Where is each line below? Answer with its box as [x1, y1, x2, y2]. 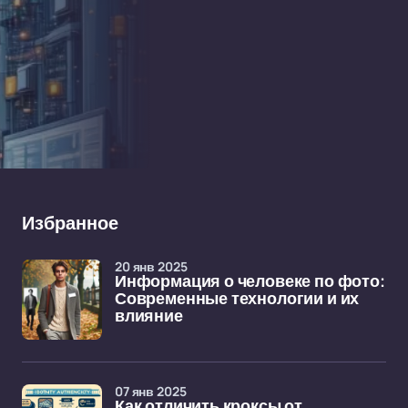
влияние [115, 307, 183, 325]
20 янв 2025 [115, 258, 188, 275]
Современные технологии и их [115, 290, 360, 308]
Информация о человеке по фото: [115, 272, 385, 291]
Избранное [22, 213, 118, 233]
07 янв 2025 [115, 382, 187, 400]
